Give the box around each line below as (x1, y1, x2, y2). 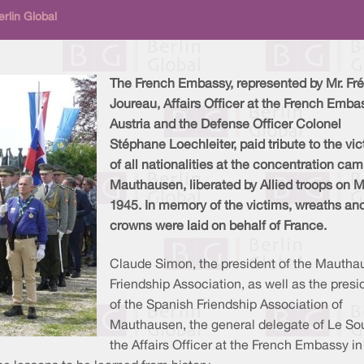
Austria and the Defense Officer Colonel (110, 119, 341, 132)
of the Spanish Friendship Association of (110, 300, 343, 312)
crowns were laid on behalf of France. (110, 221, 327, 233)
